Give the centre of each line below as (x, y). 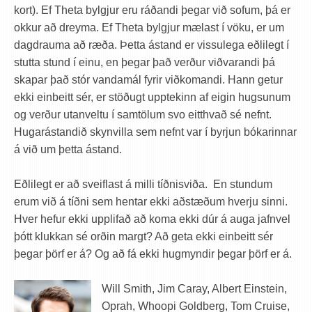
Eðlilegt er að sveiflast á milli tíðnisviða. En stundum (143, 184)
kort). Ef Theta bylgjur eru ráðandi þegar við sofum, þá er (152, 10)
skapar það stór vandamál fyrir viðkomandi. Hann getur (148, 80)
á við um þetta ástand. (68, 149)
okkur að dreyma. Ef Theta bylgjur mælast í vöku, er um (149, 28)
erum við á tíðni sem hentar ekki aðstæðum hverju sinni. (151, 202)
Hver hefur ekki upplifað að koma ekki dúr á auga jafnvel (152, 219)
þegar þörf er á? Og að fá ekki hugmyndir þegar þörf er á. (153, 254)
